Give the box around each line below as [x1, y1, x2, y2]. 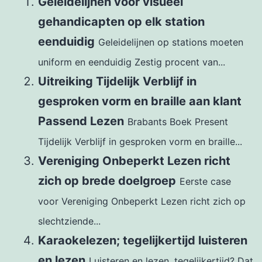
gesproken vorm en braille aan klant [38, 94, 242, 108]
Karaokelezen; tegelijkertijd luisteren [38, 233, 247, 247]
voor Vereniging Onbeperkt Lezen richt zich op [38, 195, 246, 207]
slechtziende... [38, 215, 101, 227]
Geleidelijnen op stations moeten [98, 36, 243, 48]
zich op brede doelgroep [38, 173, 176, 188]
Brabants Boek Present [127, 115, 228, 127]
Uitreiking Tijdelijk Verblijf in [38, 74, 196, 88]
